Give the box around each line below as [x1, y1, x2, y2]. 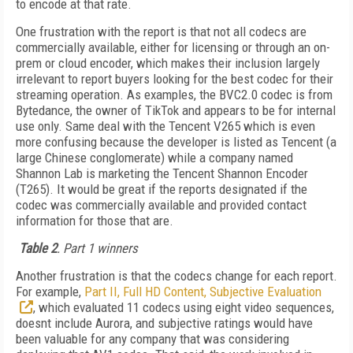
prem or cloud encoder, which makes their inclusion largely [16, 55, 320, 71]
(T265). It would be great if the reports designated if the [16, 181, 307, 197]
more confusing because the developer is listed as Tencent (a [16, 134, 336, 150]
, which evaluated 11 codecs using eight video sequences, [33, 299, 334, 315]
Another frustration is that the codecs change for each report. [16, 268, 337, 284]
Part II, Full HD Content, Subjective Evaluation [84, 284, 321, 299]
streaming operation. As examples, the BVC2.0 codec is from [16, 87, 333, 102]
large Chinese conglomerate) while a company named [16, 150, 293, 165]
